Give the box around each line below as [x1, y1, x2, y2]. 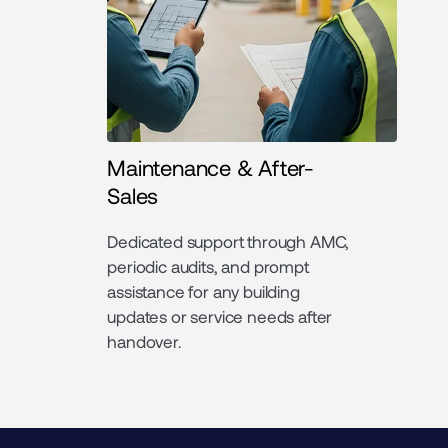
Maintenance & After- [107, 153, 314, 180]
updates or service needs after [107, 305, 333, 326]
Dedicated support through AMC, [107, 230, 350, 251]
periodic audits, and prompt [107, 255, 309, 276]
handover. [107, 330, 182, 351]
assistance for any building [107, 280, 300, 301]
